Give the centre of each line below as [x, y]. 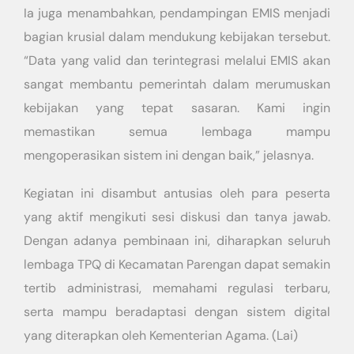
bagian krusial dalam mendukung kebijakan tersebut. [177, 37]
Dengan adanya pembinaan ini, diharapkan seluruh [177, 241]
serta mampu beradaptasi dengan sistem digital [177, 312]
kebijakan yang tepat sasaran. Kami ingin [177, 108]
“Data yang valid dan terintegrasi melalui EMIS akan [177, 60]
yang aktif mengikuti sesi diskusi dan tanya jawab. [177, 217]
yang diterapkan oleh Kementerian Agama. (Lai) [161, 335]
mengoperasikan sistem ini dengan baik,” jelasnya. [169, 155]
